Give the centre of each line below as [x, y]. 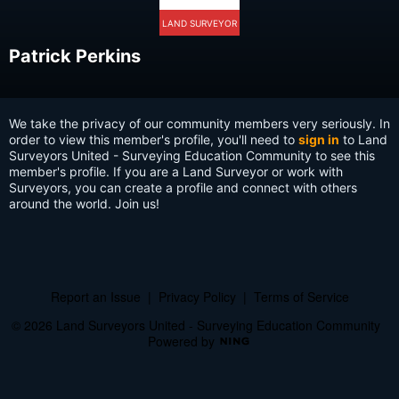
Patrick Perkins [75, 57]
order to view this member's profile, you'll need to [154, 140]
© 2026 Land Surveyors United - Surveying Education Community [199, 326]
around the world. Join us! [84, 204]
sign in [319, 140]
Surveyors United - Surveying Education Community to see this [192, 156]
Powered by [183, 342]
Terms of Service [301, 297]
